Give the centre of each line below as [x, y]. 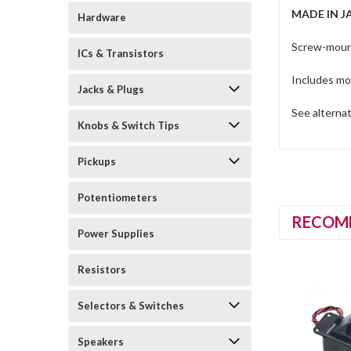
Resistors [102, 269]
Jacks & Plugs [111, 89]
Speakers [101, 341]
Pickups [97, 161]
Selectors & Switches [131, 305]
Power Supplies [116, 233]
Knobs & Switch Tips [128, 125]
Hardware [102, 17]
